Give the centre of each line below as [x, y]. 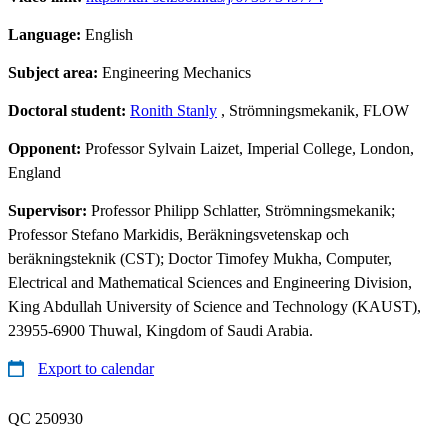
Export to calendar [96, 368]
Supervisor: [49, 210]
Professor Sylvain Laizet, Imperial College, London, [249, 148]
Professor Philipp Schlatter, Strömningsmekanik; [243, 210]
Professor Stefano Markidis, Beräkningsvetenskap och [178, 234]
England [34, 172]
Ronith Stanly [173, 110]
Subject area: [55, 72]
